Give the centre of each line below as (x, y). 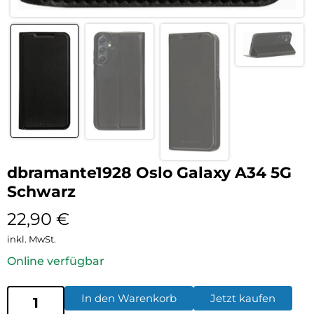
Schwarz (41, 192)
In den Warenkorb (129, 299)
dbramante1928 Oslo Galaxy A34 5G (149, 173)
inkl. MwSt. (32, 239)
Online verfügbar (56, 261)
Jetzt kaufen (243, 299)
